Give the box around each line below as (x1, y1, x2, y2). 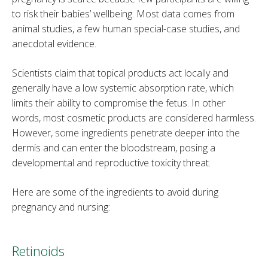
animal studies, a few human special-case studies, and (12, 22, 240, 36)
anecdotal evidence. (12, 37, 96, 51)
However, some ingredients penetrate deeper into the (12, 126, 240, 140)
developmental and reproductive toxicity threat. (12, 156, 211, 170)
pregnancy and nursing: (12, 200, 110, 214)
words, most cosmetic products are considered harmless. (12, 111, 256, 125)
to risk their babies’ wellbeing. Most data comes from (12, 7, 234, 21)
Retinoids (12, 242, 65, 260)
